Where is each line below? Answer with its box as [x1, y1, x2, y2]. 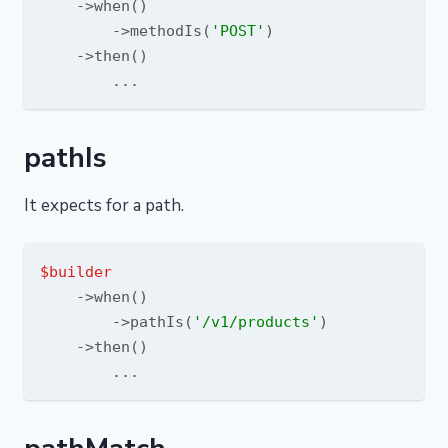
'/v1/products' [193, 313, 319, 330]
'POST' [211, 22, 265, 39]
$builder [40, 263, 112, 280]
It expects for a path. [24, 194, 184, 217]
